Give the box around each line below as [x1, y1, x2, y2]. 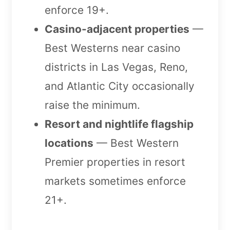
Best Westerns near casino [45, 42, 180, 55]
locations [45, 137, 93, 150]
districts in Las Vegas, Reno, [45, 61, 188, 74]
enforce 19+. [45, 4, 109, 17]
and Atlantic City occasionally [45, 80, 195, 93]
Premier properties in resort [45, 156, 185, 169]
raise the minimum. [45, 99, 140, 112]
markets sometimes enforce [45, 175, 186, 188]
